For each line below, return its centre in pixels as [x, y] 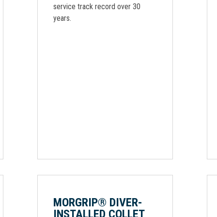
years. [62, 18]
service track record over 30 [97, 7]
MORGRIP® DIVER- [98, 202]
